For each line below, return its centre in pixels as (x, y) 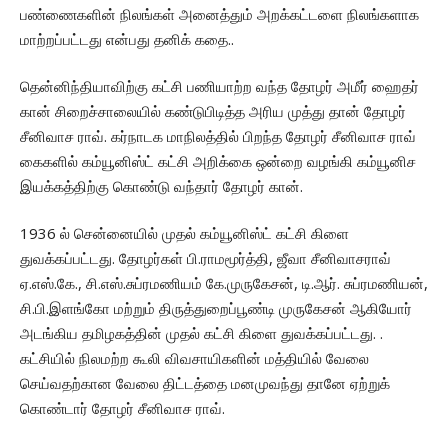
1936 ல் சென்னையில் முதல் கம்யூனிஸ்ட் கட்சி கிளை (184, 232)
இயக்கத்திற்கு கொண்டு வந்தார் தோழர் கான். (161, 185)
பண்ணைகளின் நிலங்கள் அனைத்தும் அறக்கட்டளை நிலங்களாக (219, 13)
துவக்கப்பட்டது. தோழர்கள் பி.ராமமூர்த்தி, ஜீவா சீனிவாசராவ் (205, 257)
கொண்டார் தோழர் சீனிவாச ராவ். (122, 407)
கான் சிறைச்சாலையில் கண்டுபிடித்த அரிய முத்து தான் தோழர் (213, 110)
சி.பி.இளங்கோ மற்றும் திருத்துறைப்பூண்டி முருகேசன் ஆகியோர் (216, 307)
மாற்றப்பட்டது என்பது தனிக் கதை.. (127, 38)
